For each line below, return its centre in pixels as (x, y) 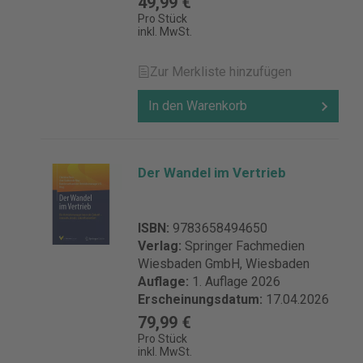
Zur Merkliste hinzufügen (221, 72)
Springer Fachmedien (245, 246)
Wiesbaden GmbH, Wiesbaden (224, 264)
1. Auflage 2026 (236, 282)
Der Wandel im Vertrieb (212, 173)
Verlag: (161, 246)
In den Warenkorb (198, 106)
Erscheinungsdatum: (202, 299)
